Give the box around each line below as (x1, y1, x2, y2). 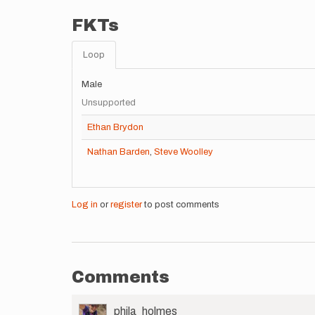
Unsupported (82, 98, 136, 108)
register (110, 200, 142, 210)
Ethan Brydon (87, 122, 143, 132)
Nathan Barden (87, 147, 150, 157)
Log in (72, 200, 98, 210)
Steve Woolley (154, 147, 213, 157)
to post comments (142, 200, 219, 210)
